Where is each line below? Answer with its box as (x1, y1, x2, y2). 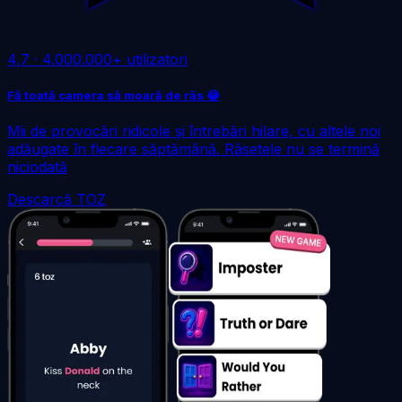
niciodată (7, 157, 67, 176)
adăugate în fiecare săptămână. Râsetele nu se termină (7, 139, 380, 158)
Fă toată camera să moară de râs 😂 (7, 87, 220, 102)
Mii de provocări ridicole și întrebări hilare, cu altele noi (7, 121, 380, 140)
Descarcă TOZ (7, 189, 106, 208)
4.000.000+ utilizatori (42, 49, 188, 68)
